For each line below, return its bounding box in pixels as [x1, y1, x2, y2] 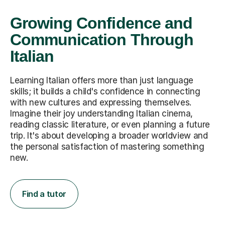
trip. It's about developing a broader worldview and [10, 131, 208, 141]
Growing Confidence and [10, 14, 192, 33]
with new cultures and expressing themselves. [10, 97, 192, 108]
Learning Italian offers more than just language [10, 75, 194, 86]
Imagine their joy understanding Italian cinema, [10, 108, 193, 119]
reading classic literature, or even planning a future [10, 120, 210, 130]
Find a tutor [22, 189, 67, 199]
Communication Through [10, 31, 193, 49]
